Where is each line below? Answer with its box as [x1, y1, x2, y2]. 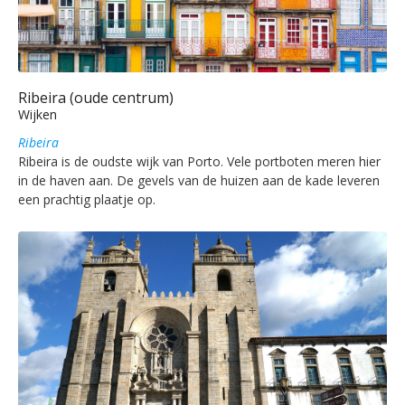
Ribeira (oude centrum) [18, 87, 174, 108]
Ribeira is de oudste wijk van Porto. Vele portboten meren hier [18, 152, 381, 170]
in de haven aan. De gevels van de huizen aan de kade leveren [18, 171, 380, 189]
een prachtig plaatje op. [18, 190, 155, 208]
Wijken [18, 105, 57, 123]
